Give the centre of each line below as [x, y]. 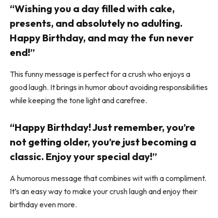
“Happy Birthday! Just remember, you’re [102, 127]
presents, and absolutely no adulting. [96, 23]
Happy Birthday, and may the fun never [102, 38]
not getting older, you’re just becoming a [103, 142]
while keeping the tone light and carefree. [78, 100]
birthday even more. [43, 204]
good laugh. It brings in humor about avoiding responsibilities [109, 87]
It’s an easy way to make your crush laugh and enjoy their [104, 191]
